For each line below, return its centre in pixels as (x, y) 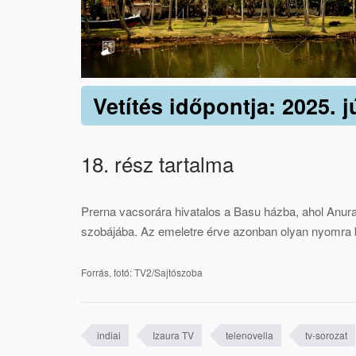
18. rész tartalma (157, 163)
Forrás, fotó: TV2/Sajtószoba (142, 272)
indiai (109, 335)
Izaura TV (173, 335)
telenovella (250, 335)
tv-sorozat (326, 335)
